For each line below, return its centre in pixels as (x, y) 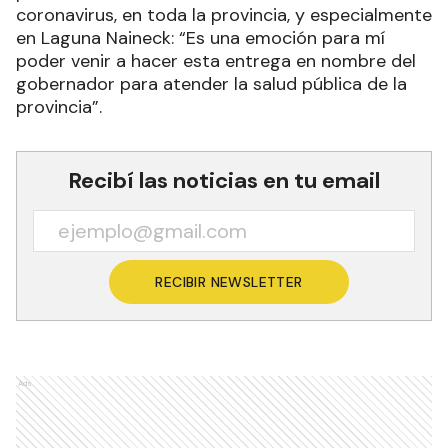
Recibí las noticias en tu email (224, 180)
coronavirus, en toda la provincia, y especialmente (224, 15)
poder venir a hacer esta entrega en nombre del (216, 61)
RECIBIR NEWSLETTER (229, 282)
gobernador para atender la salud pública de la (211, 84)
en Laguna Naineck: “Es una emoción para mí (200, 38)
